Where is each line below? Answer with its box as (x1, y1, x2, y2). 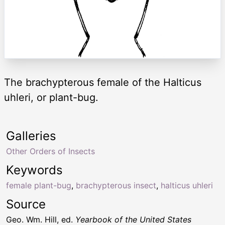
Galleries (6, 128, 56, 143)
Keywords (6, 162, 63, 177)
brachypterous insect (76, 180, 156, 190)
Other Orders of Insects (6, 146, 95, 156)
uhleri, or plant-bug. (4, 91, 98, 103)
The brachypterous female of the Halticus (4, 76, 201, 88)
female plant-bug (6, 180, 71, 190)
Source (6, 196, 46, 211)
